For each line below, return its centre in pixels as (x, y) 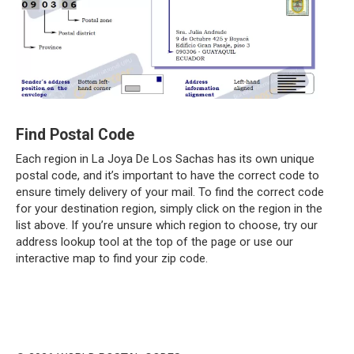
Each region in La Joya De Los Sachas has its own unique (165, 158)
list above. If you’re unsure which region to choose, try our (167, 225)
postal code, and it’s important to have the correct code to (168, 175)
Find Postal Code (75, 134)
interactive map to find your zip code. (112, 258)
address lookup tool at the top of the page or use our (154, 241)
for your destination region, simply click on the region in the (169, 208)
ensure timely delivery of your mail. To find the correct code (170, 192)
